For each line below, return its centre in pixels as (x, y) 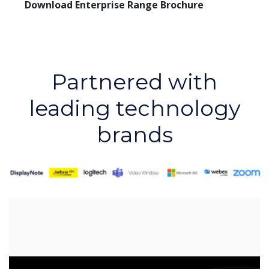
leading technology (134, 108)
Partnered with (134, 81)
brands (134, 134)
